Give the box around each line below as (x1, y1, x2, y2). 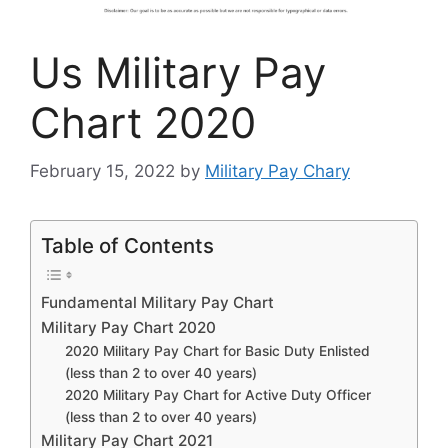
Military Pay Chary (205, 161, 350, 182)
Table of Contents (41, 233, 214, 259)
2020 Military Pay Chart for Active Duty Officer (65, 387, 372, 404)
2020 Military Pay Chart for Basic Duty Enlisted (65, 343, 371, 360)
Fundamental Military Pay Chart (41, 293, 274, 313)
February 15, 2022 (30, 161, 175, 182)
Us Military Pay (30, 46, 326, 98)
